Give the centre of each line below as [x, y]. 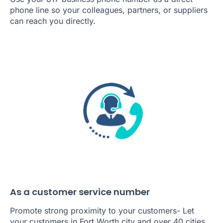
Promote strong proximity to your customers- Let [102, 211]
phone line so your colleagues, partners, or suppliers [109, 10]
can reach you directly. [53, 21]
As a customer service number [80, 192]
